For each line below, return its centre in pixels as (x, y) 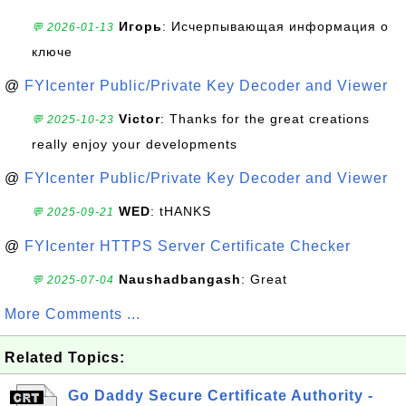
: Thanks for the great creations (265, 119)
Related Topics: (65, 358)
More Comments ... (72, 314)
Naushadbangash (180, 279)
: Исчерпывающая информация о (275, 26)
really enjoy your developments (135, 144)
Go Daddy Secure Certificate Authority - (221, 396)
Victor (140, 119)
